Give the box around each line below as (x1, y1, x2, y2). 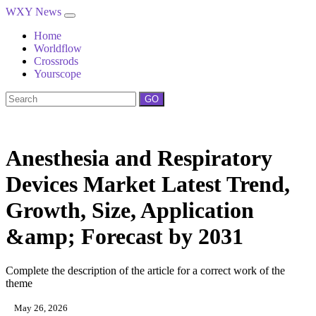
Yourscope (34, 68, 81, 80)
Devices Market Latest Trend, (6, 171, 290, 197)
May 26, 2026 (12, 303, 68, 314)
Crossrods (34, 55, 78, 67)
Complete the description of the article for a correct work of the (6, 265, 285, 277)
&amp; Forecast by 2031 (6, 224, 243, 249)
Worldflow (34, 42, 82, 54)
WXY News (6, 6, 64, 18)
